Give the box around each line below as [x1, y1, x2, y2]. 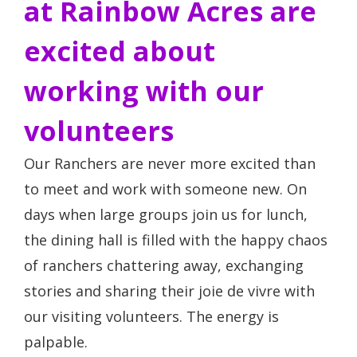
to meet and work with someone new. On [24, 179, 307, 198]
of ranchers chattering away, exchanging [24, 256, 304, 275]
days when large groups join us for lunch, [24, 205, 308, 224]
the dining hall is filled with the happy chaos [24, 230, 328, 249]
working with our [24, 73, 264, 109]
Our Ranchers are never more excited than [24, 154, 316, 173]
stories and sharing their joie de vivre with [24, 281, 315, 300]
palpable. [24, 332, 88, 351]
